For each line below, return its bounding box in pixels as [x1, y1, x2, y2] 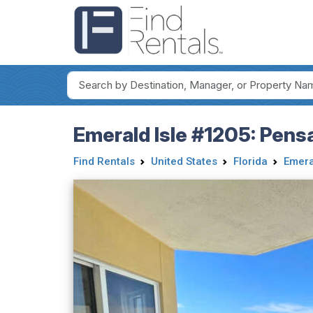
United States [150, 154, 217, 168]
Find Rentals [73, 154, 135, 168]
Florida [233, 154, 268, 168]
